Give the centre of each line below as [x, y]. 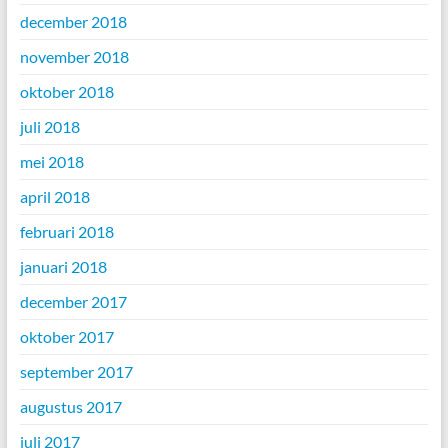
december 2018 [73, 21]
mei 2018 [51, 161]
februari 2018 [66, 231]
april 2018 [54, 196]
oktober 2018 [66, 91]
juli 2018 [49, 126]
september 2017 [76, 371]
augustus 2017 [70, 406]
